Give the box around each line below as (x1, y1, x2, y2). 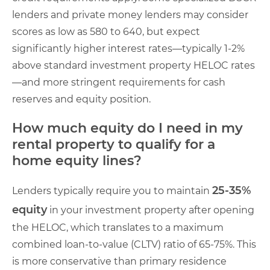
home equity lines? (12, 152, 142, 169)
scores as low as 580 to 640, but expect (12, 25, 200, 37)
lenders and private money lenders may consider (12, 8, 248, 20)
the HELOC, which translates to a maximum (12, 221, 224, 233)
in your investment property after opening (47, 204, 254, 216)
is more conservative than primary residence (12, 255, 227, 267)
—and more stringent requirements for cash (12, 76, 225, 88)
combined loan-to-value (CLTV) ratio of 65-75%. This (12, 238, 256, 250)
